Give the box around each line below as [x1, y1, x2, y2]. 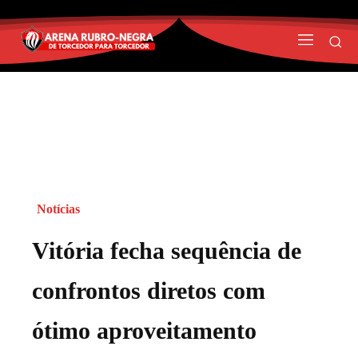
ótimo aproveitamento [32, 316, 257, 344]
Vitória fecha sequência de [32, 237, 301, 264]
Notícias [37, 201, 80, 216]
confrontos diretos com [32, 276, 265, 304]
